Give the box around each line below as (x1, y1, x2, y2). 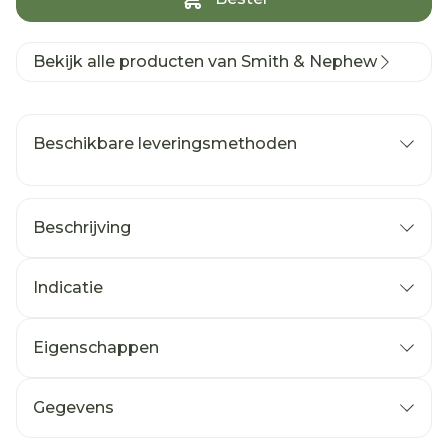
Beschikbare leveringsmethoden (33, 134, 297, 153)
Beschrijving (33, 218, 131, 237)
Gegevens (33, 398, 114, 417)
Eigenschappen (33, 338, 159, 357)
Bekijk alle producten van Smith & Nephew (33, 52, 377, 71)
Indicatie (33, 278, 103, 297)
